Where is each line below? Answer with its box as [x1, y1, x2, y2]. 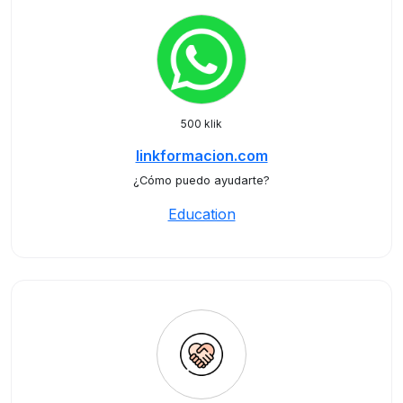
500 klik [181, 117, 222, 130]
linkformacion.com [135, 147, 268, 165]
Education [167, 205, 236, 223]
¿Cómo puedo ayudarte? [133, 174, 270, 187]
